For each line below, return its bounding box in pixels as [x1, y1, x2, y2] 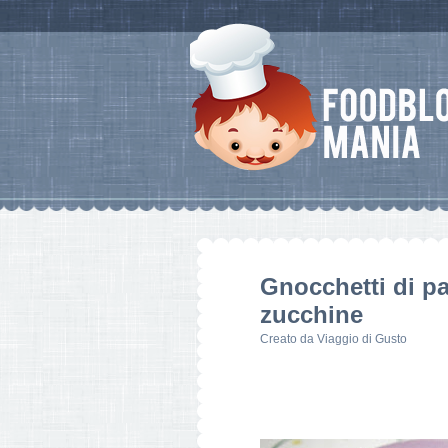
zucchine [260, 301, 363, 328]
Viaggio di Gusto [317, 332, 407, 346]
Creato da [260, 332, 317, 346]
